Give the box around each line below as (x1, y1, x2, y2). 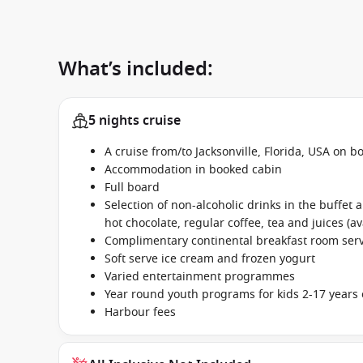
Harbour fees (105, 304, 176, 321)
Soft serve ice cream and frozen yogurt (105, 250, 315, 267)
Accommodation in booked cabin (105, 161, 282, 178)
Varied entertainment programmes (105, 268, 295, 285)
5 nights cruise (88, 111, 181, 130)
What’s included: (58, 54, 213, 83)
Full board (105, 179, 160, 196)
